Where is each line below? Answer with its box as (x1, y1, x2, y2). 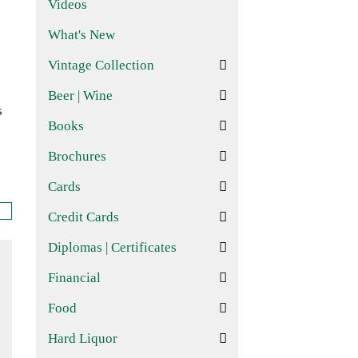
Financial (47, 270, 101, 285)
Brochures (47, 149, 106, 164)
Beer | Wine (47, 88, 113, 103)
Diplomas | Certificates (47, 240, 177, 255)
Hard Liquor (47, 331, 117, 346)
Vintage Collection (47, 58, 154, 73)
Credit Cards (47, 209, 119, 225)
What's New (47, 27, 115, 42)
